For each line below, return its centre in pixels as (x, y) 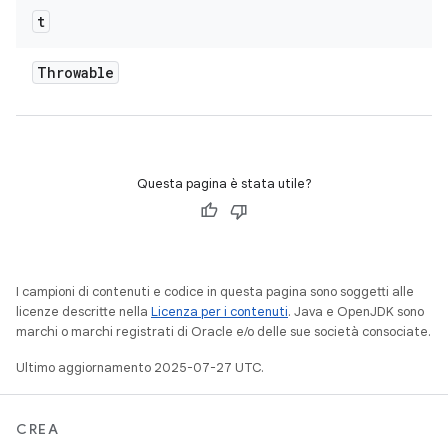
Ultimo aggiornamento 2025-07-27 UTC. (140, 367)
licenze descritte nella (83, 311)
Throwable (75, 72)
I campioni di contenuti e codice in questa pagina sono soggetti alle (215, 291)
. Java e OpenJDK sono (356, 311)
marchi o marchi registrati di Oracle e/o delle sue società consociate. (223, 331)
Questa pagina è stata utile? (224, 183)
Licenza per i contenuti (219, 311)
